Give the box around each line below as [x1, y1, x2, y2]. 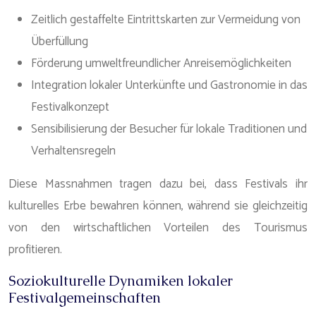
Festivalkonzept [31, 97, 109, 117]
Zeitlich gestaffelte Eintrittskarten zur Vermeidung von [31, 10, 300, 30]
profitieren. [8, 240, 62, 260]
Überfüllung [31, 32, 88, 51]
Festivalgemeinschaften [8, 288, 161, 307]
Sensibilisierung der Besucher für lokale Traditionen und [31, 119, 307, 139]
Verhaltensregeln [31, 141, 116, 161]
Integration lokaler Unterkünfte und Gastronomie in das [31, 75, 308, 95]
